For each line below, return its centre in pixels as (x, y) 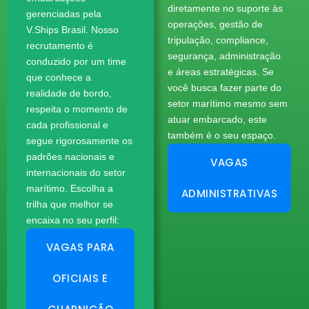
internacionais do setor (76, 173)
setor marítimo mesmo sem (227, 104)
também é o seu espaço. (221, 136)
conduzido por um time (76, 62)
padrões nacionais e (70, 157)
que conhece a (59, 78)
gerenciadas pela (64, 14)
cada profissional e (67, 125)
